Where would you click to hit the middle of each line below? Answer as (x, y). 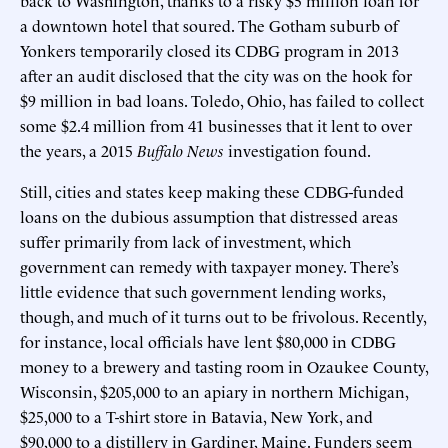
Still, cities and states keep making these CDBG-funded (212, 190)
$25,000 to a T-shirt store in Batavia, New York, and (196, 415)
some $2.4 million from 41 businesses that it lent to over (216, 124)
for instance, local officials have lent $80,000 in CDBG (208, 340)
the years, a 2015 (78, 149)
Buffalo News (180, 149)
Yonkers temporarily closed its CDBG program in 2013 (209, 49)
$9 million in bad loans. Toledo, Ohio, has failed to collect (222, 99)
